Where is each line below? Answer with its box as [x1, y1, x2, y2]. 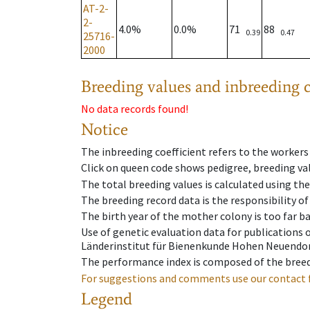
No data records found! [81, 102, 188, 116]
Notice [81, 119, 128, 140]
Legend [81, 288, 132, 309]
